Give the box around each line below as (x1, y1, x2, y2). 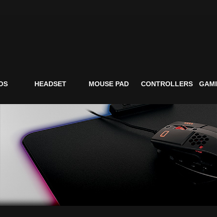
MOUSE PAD (88, 80, 129, 88)
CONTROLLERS (140, 80, 193, 88)
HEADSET (34, 80, 66, 88)
